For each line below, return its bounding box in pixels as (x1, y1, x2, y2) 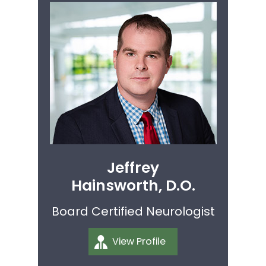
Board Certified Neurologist (51, 202, 215, 220)
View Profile (112, 234, 166, 248)
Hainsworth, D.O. (71, 175, 195, 196)
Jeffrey (107, 157, 159, 178)
